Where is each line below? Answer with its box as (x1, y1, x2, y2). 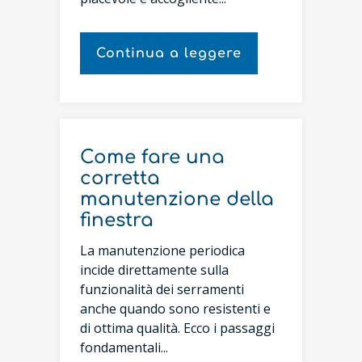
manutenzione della (80, 189, 274, 209)
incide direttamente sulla (80, 260, 229, 279)
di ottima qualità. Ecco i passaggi (80, 318, 275, 337)
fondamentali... (80, 338, 168, 356)
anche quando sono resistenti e (80, 299, 271, 318)
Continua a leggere (96, 46, 242, 61)
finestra (80, 210, 154, 230)
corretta (80, 168, 160, 188)
